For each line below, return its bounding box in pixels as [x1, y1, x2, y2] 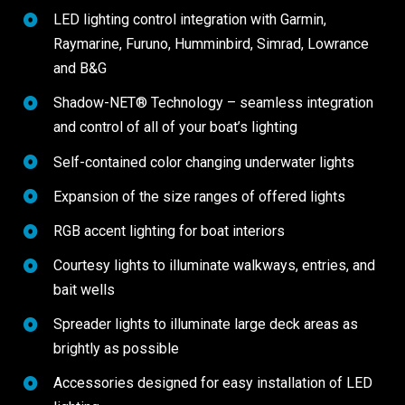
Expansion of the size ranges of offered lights [52, 187, 345, 205]
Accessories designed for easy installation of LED [52, 374, 372, 392]
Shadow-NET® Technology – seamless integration [52, 94, 373, 112]
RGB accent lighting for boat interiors [52, 221, 285, 240]
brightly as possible [52, 340, 179, 358]
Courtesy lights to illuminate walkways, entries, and [52, 257, 375, 275]
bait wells [52, 281, 115, 299]
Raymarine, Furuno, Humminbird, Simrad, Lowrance [52, 35, 369, 53]
